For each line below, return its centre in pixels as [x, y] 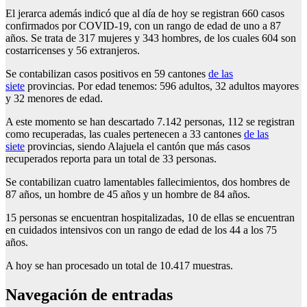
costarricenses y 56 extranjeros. [73, 51]
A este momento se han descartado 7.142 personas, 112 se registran [150, 122]
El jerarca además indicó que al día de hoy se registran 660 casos [145, 14]
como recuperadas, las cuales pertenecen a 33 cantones [125, 134]
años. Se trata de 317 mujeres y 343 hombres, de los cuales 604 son [151, 38]
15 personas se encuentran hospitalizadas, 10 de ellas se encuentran [150, 218]
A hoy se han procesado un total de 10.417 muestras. [119, 266]
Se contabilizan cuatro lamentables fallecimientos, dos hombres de [148, 182]
